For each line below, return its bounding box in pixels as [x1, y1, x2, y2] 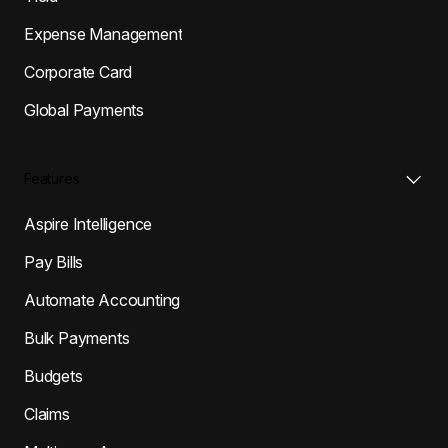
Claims [24, 403, 70, 424]
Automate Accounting [24, 289, 181, 310]
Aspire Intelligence [24, 213, 153, 234]
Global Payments [24, 99, 144, 120]
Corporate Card [24, 61, 133, 82]
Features [24, 169, 80, 187]
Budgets [24, 365, 83, 386]
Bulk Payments [24, 327, 130, 348]
